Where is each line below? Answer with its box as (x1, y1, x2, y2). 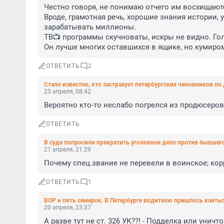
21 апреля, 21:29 (44, 146, 91, 153)
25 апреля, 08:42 (44, 88, 91, 95)
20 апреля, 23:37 (44, 204, 91, 211)
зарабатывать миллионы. (44, 22, 138, 31)
